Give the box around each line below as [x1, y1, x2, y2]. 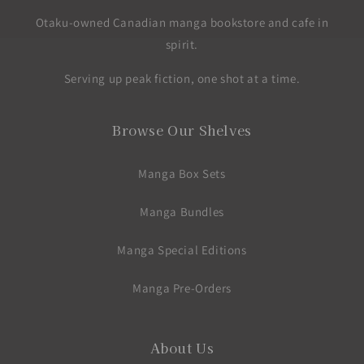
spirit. [165, 37, 199, 53]
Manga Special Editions [117, 242, 247, 258]
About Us [149, 338, 214, 358]
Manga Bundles [140, 204, 224, 220]
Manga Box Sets [138, 166, 226, 182]
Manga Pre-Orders [132, 280, 232, 297]
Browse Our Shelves [112, 120, 252, 141]
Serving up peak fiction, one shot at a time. [63, 71, 301, 87]
